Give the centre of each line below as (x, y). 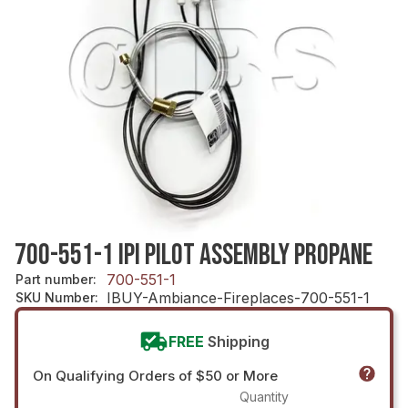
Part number (54, 279)
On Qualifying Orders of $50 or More (155, 375)
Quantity (264, 396)
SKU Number (55, 297)
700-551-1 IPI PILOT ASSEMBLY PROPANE (194, 255)
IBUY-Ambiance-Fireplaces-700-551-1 (238, 297)
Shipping (238, 341)
